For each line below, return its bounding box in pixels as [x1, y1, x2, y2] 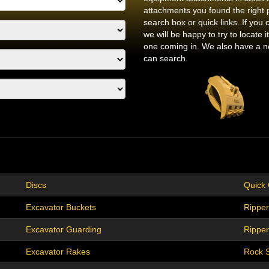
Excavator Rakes [26, 247, 90, 257]
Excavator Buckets [26, 202, 96, 213]
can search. [144, 53, 188, 64]
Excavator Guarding [26, 225, 101, 235]
